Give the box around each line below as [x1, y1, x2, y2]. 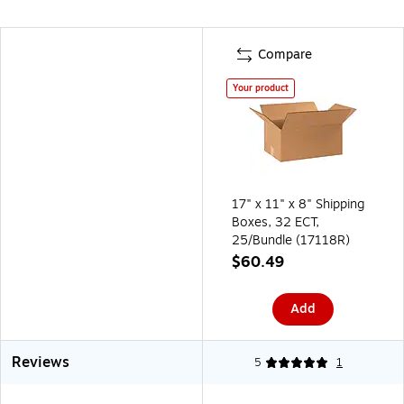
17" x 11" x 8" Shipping [232, 194, 365, 214]
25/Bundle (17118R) [232, 230, 350, 250]
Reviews [12, 351, 69, 373]
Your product [233, 80, 289, 95]
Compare [258, 44, 312, 64]
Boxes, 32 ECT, [232, 212, 319, 232]
